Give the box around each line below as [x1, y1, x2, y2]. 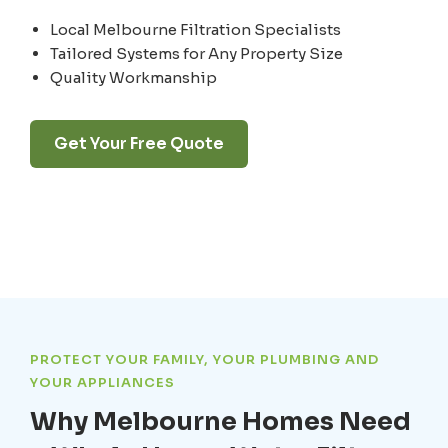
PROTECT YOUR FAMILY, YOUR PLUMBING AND [30, 351, 379, 369]
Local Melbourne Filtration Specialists [50, 20, 341, 40]
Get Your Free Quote [54, 133, 224, 155]
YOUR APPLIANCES [30, 374, 175, 392]
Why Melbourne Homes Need [30, 406, 411, 438]
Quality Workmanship [50, 68, 217, 88]
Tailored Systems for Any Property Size [50, 44, 343, 64]
